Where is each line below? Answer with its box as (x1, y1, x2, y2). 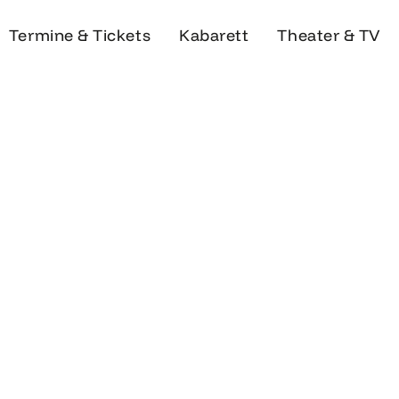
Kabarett (179, 24, 249, 45)
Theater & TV (277, 24, 380, 45)
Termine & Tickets (8, 24, 151, 45)
